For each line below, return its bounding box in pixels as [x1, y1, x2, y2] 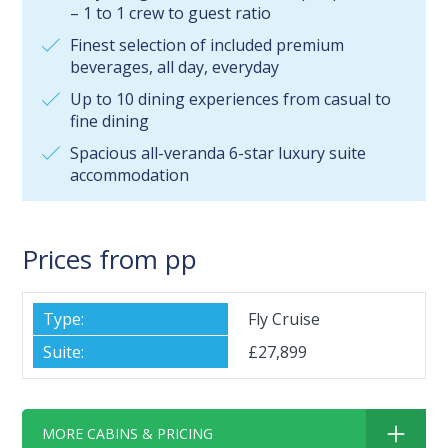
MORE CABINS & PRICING [42, 424, 214, 444]
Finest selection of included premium [70, 34, 345, 57]
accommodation [70, 164, 190, 187]
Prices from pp [22, 241, 198, 278]
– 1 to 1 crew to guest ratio [70, 2, 272, 25]
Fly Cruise [247, 308, 320, 331]
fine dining [70, 110, 150, 133]
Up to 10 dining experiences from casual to [70, 88, 392, 111]
